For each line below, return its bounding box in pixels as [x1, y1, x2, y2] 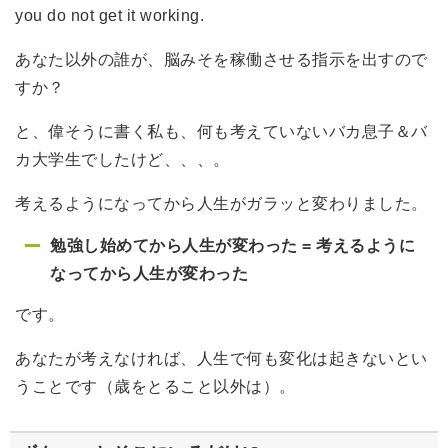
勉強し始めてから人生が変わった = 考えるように [50, 236, 415, 254]
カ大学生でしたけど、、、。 [15, 150, 230, 168]
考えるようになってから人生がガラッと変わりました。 [15, 194, 428, 212]
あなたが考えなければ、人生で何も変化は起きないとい [15, 349, 428, 367]
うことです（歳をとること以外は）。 [15, 377, 296, 395]
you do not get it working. [15, 6, 209, 24]
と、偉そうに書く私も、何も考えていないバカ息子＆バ [15, 122, 428, 140]
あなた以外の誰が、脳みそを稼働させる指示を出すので [15, 50, 428, 68]
